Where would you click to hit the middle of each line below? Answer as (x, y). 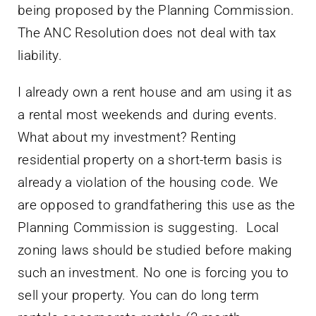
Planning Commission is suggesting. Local (148, 228)
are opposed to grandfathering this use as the (156, 205)
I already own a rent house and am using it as (155, 92)
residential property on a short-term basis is (150, 160)
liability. (40, 56)
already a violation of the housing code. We (148, 183)
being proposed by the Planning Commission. (156, 11)
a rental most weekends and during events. (148, 115)
